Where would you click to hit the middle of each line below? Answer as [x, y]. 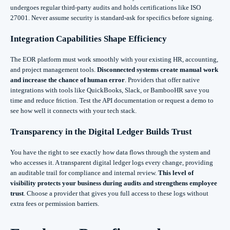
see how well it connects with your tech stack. [73, 110]
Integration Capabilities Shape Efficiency [89, 39]
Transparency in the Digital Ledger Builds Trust [101, 131]
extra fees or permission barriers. [55, 203]
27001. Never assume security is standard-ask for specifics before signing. [112, 17]
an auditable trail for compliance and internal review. [84, 172]
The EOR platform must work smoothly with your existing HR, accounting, [114, 59]
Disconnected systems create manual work [158, 69]
